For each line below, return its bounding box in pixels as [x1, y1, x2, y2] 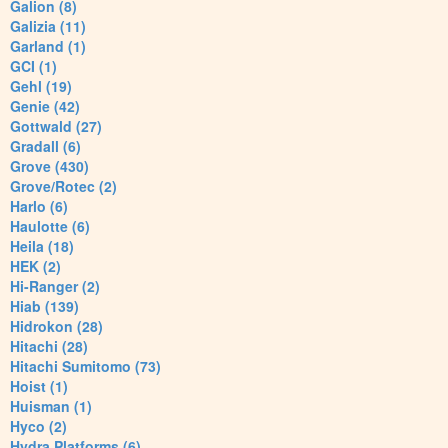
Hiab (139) [10, 296, 79, 317]
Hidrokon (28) [10, 316, 103, 337]
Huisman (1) [10, 396, 92, 417]
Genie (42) [10, 96, 80, 117]
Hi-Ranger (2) [10, 276, 100, 297]
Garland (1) [10, 36, 86, 57]
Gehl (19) [10, 76, 72, 97]
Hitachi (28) [10, 336, 88, 357]
